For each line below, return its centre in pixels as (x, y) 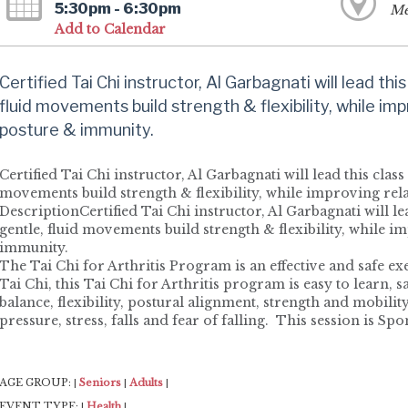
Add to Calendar (111, 29)
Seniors (100, 383)
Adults (146, 383)
